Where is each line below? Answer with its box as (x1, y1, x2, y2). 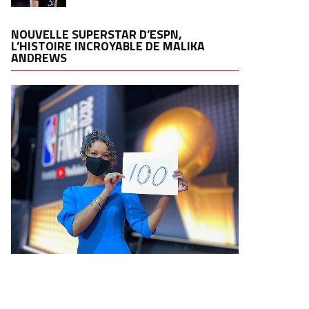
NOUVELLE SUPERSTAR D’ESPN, (11, 25, 182, 43)
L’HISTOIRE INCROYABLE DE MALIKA (11, 37, 205, 55)
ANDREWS (11, 48, 67, 67)
